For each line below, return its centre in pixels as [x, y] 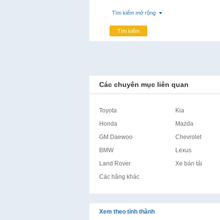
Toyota [108, 110]
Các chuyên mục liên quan [144, 84]
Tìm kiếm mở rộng [134, 13]
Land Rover [115, 164]
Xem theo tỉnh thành [127, 212]
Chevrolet [188, 137]
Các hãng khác [119, 177]
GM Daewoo [116, 137]
